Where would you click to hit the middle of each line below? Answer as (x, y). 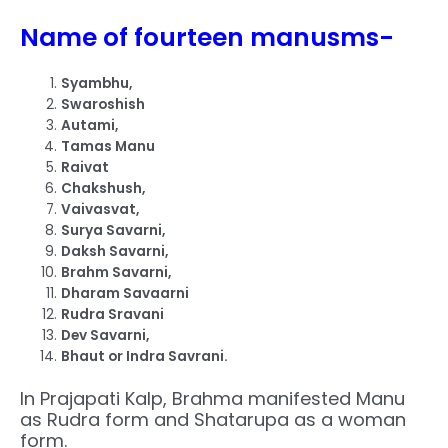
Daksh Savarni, (115, 252)
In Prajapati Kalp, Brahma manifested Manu (212, 398)
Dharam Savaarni (125, 294)
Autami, (90, 126)
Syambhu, (97, 84)
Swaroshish (103, 105)
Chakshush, (103, 189)
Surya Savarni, (113, 231)
